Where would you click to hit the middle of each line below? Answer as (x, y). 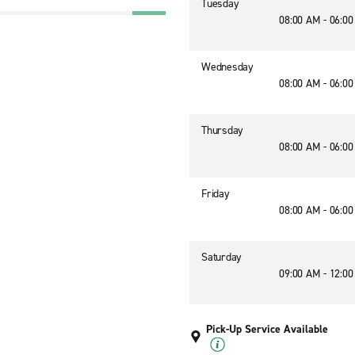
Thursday (222, 130)
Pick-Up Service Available (267, 329)
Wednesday (227, 67)
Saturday (221, 257)
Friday (216, 194)
